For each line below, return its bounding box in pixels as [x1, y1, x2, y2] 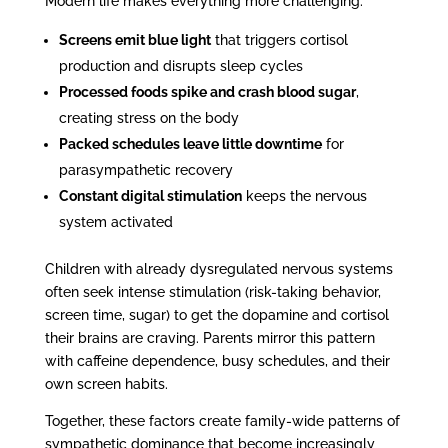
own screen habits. [44, 375, 168, 392]
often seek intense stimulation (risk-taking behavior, [44, 283, 381, 300]
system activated [58, 213, 173, 230]
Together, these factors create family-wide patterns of [44, 412, 400, 429]
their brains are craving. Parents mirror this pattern [44, 329, 375, 346]
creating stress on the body [58, 109, 239, 126]
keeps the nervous [241, 187, 367, 204]
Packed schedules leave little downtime [58, 135, 322, 152]
